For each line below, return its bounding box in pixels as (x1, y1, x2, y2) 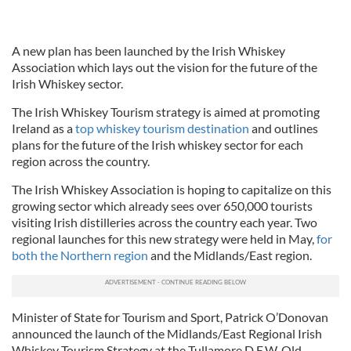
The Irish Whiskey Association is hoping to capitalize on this (12, 181, 331, 197)
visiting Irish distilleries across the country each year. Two (12, 214, 317, 230)
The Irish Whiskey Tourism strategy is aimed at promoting (12, 103, 320, 119)
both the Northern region (12, 247, 150, 262)
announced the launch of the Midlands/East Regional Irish (12, 325, 322, 341)
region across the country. (12, 153, 150, 168)
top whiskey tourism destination (73, 120, 251, 136)
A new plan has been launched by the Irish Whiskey (12, 42, 285, 58)
